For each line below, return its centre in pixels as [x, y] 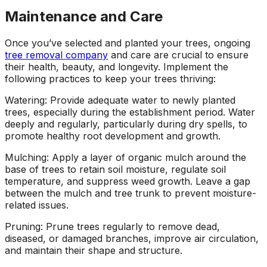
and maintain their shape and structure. [94, 250]
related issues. [37, 205]
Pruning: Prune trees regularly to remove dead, [112, 226]
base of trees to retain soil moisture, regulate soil [115, 169]
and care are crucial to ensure [178, 55]
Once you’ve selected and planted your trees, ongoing [128, 43]
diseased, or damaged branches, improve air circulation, [132, 238]
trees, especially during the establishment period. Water [130, 112]
